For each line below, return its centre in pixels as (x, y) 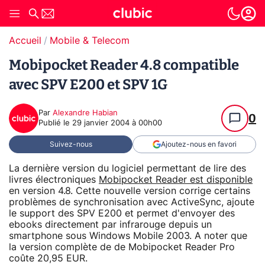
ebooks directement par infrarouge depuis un (110, 224)
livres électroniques (54, 180)
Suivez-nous (71, 144)
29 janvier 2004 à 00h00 (117, 123)
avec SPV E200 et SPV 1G (88, 85)
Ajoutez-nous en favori (198, 144)
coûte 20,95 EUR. (48, 258)
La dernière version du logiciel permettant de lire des (127, 168)
